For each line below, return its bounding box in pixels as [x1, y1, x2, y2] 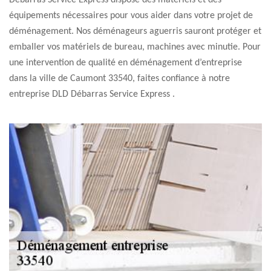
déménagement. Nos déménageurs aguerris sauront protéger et [9, 27, 261, 36]
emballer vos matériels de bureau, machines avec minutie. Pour [9, 42, 261, 52]
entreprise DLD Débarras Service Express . [9, 90, 175, 99]
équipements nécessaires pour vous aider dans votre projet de [9, 11, 253, 21]
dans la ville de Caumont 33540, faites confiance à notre [9, 74, 230, 83]
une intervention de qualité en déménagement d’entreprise [9, 58, 242, 68]
